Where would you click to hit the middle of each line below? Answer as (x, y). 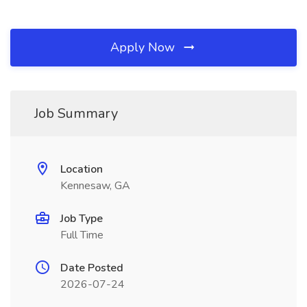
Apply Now (144, 47)
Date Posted (92, 268)
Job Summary (76, 113)
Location (82, 169)
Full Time (82, 235)
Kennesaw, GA (95, 186)
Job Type (82, 219)
